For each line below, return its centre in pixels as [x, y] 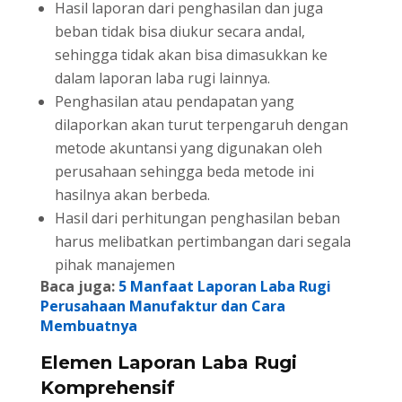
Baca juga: [79, 287]
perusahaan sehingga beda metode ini [184, 172]
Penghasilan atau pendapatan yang [174, 102]
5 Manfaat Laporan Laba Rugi [224, 287]
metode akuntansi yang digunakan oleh [188, 149]
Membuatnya [88, 326]
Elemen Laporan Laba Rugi [168, 363]
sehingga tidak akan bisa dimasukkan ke [191, 55]
